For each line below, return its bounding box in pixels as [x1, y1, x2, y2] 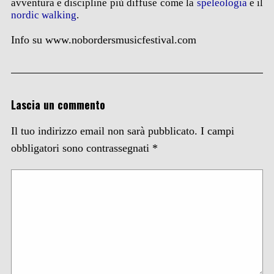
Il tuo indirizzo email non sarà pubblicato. [10, 125, 198, 137]
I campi [200, 125, 234, 137]
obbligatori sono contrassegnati [10, 142, 152, 154]
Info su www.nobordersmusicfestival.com [10, 34, 196, 46]
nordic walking [10, 9, 76, 21]
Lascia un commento [10, 97, 105, 113]
